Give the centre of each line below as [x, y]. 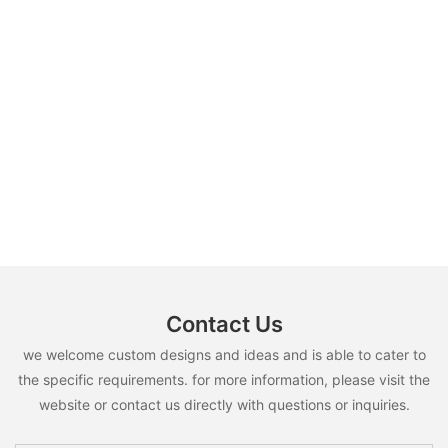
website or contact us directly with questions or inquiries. [224, 404]
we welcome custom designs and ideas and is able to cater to [224, 354]
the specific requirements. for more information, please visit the [224, 379]
